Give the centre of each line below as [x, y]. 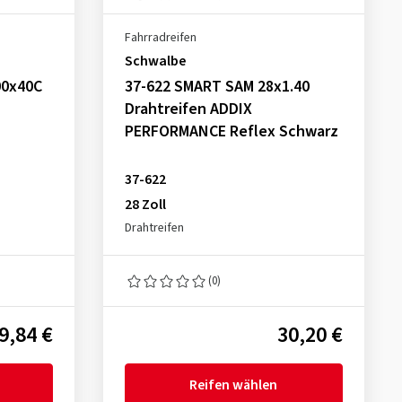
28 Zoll [145, 205]
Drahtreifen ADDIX [188, 109]
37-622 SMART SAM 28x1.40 [217, 87]
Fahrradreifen [160, 38]
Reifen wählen [234, 385]
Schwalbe [155, 61]
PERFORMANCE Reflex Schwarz [231, 131]
